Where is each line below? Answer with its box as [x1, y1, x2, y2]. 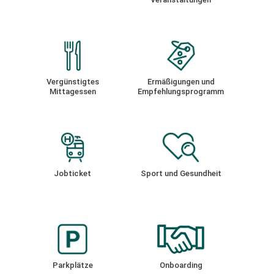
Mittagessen [49, 87, 96, 97]
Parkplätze [52, 261, 93, 270]
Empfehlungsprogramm [138, 87, 224, 97]
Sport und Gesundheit [140, 169, 221, 179]
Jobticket [54, 169, 92, 179]
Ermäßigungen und [147, 77, 215, 87]
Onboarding [159, 261, 202, 270]
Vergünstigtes [46, 77, 99, 87]
